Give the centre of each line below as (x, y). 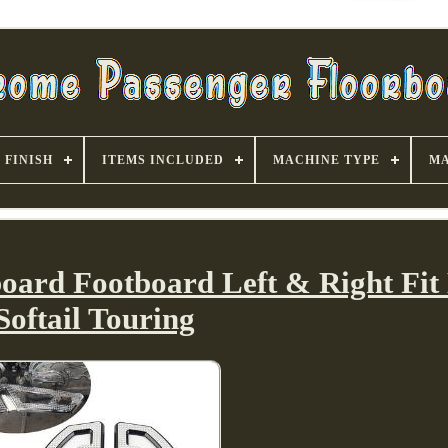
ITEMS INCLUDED (162, 160)
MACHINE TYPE (326, 160)
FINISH (28, 160)
